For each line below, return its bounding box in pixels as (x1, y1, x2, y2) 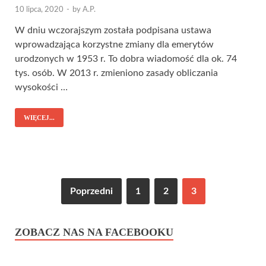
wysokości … (15, 82, 68, 92)
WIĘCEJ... (24, 113, 55, 121)
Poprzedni (69, 186, 113, 196)
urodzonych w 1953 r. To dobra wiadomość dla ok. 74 (15, 53, 237, 64)
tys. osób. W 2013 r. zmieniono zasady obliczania (15, 68, 218, 78)
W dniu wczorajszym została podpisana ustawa (15, 25, 211, 35)
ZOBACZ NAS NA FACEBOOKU (15, 226, 173, 238)
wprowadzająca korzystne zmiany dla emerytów (15, 39, 214, 49)
